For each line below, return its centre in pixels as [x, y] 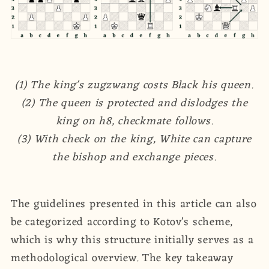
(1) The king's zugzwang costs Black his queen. [134, 86]
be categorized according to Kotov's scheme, [122, 222]
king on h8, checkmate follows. [134, 122]
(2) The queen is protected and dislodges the [134, 104]
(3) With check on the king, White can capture [134, 140]
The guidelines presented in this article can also [134, 204]
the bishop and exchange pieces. [134, 158]
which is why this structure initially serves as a [132, 240]
